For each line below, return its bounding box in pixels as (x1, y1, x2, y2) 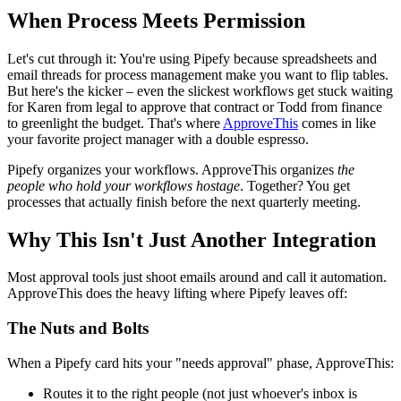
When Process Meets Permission (7, 8, 305, 32)
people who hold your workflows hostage (7, 177, 240, 193)
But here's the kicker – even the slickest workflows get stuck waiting (7, 82, 393, 98)
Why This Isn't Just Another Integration (7, 227, 376, 252)
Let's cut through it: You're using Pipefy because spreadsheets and (7, 50, 377, 66)
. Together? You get (240, 177, 350, 193)
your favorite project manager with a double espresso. (7, 131, 309, 147)
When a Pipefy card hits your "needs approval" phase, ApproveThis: (7, 354, 394, 371)
